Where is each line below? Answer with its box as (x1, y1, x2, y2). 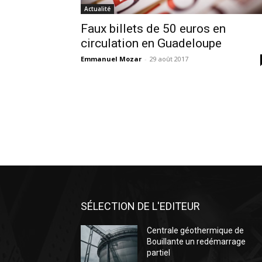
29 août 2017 (150, 54, 188, 63)
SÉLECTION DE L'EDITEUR (81, 200, 200, 212)
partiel (147, 248, 171, 257)
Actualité (84, 5, 111, 13)
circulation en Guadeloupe (81, 36, 222, 50)
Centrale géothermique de (147, 226, 244, 235)
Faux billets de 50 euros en (81, 22, 226, 36)
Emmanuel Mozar (81, 54, 142, 63)
